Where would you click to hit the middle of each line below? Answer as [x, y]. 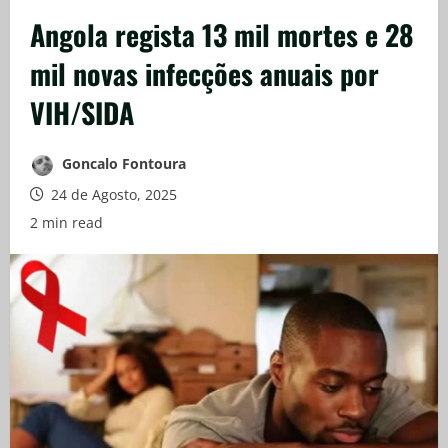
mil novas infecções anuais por [204, 73]
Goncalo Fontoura [122, 163]
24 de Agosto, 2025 [112, 194]
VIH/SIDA [82, 112]
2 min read [66, 222]
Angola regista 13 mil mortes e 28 [222, 34]
